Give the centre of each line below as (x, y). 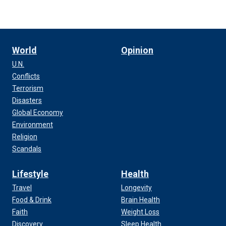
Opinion (137, 50)
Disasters (27, 101)
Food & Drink (32, 200)
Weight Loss (140, 212)
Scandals (27, 149)
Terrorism (28, 89)
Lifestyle (30, 174)
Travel (22, 188)
